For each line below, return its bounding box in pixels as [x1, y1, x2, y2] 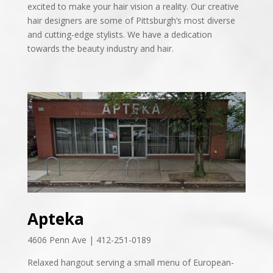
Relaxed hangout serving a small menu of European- [27, 256, 234, 268]
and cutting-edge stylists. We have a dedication [27, 28, 212, 40]
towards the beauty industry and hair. [27, 42, 174, 54]
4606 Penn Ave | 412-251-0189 [27, 233, 151, 246]
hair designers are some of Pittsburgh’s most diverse [27, 14, 235, 26]
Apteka [27, 207, 84, 230]
